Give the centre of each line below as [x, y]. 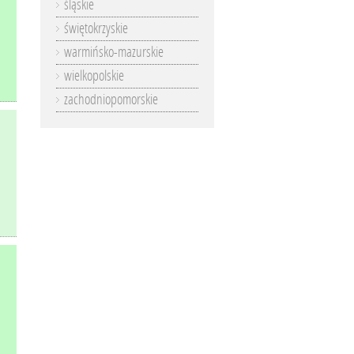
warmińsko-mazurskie [114, 52]
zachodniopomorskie [111, 100]
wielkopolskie [94, 76]
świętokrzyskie [96, 28]
